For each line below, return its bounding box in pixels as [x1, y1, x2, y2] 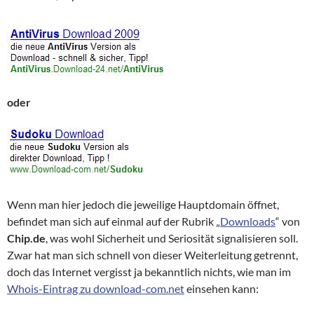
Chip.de [7, 231, 46, 245]
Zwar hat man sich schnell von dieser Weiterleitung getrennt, [7, 248, 298, 262]
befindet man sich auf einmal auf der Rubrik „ [7, 214, 220, 228]
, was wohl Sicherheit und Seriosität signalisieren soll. [46, 231, 298, 245]
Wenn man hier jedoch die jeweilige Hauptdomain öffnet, [7, 198, 279, 212]
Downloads [220, 214, 275, 228]
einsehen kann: [184, 282, 259, 296]
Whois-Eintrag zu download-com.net [7, 282, 184, 296]
